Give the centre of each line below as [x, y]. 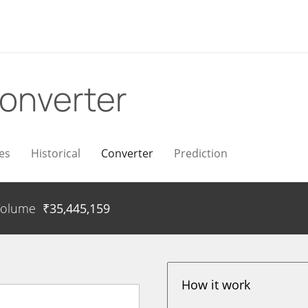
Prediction [201, 153]
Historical [56, 153]
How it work [216, 285]
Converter [127, 153]
